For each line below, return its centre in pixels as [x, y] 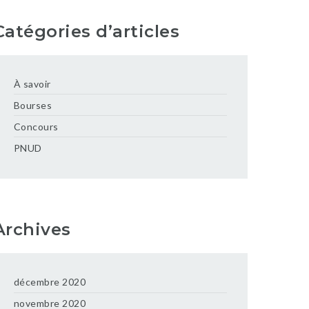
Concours [36, 126]
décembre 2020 [50, 282]
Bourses [33, 105]
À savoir [32, 83]
